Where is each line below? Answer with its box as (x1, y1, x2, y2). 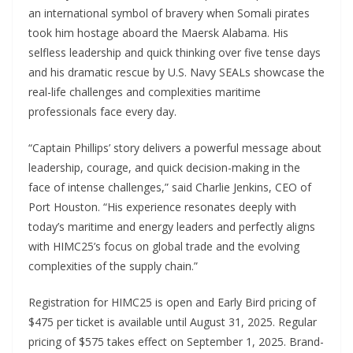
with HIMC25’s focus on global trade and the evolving (28, 239, 299, 254)
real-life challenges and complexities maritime (28, 84, 261, 99)
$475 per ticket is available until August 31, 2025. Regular (28, 314, 317, 329)
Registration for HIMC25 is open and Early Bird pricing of (28, 295, 316, 310)
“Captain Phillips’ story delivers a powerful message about (28, 140, 321, 155)
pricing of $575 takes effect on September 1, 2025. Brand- (28, 334, 324, 349)
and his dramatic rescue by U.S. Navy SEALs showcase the (28, 65, 325, 80)
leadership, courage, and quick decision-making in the (28, 160, 300, 175)
